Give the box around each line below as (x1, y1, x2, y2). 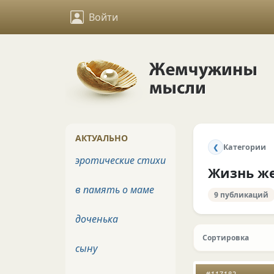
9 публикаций (214, 189, 269, 200)
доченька (75, 212, 118, 226)
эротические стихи (75, 154, 166, 167)
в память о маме (75, 183, 154, 196)
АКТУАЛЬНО (75, 132, 128, 144)
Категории (223, 141, 266, 152)
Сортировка (202, 232, 249, 243)
